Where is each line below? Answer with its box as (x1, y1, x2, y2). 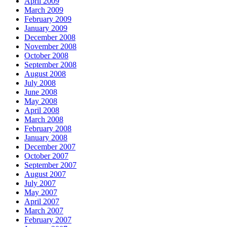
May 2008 (24, 96, 57, 105)
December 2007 (24, 142, 75, 151)
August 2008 (24, 69, 66, 78)
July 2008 (24, 78, 56, 87)
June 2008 (24, 87, 57, 96)
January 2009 (24, 23, 67, 32)
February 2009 (24, 14, 71, 23)
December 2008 (24, 32, 75, 42)
